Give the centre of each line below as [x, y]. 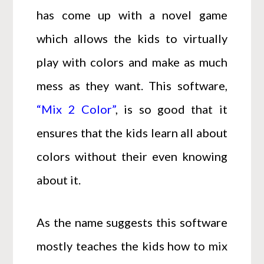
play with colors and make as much [132, 62]
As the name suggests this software [132, 222]
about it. [59, 179]
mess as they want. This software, [132, 85]
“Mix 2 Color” [76, 109]
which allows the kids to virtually [132, 38]
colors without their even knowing [132, 156]
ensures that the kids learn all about [132, 132]
